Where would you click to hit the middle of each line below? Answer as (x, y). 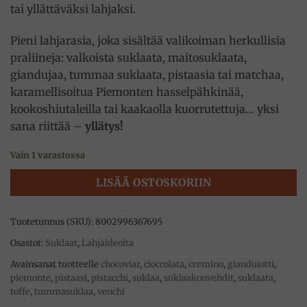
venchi (111, 291)
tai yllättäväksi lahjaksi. (73, 9)
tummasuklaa (64, 291)
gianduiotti (251, 263)
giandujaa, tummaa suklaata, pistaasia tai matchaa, (147, 75)
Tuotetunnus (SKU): (53, 221)
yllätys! (104, 126)
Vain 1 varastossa (48, 155)
